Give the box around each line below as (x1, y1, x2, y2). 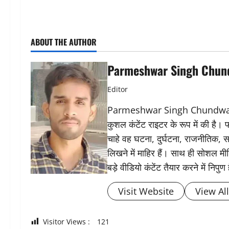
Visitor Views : (43, 216, 90, 226)
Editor (107, 84, 128, 94)
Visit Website (118, 185, 174, 197)
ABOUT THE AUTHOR (31, 35, 97, 48)
